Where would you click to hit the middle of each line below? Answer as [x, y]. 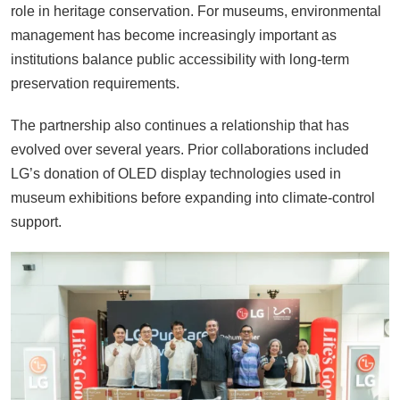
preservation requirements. [95, 84]
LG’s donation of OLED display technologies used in [176, 174]
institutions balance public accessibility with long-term [180, 60]
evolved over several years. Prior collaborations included [190, 150]
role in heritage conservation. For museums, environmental [196, 12]
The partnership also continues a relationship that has [180, 126]
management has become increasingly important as [174, 36]
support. [36, 222]
